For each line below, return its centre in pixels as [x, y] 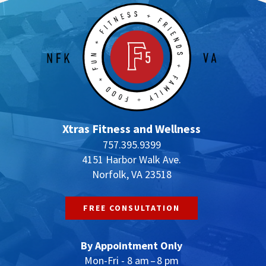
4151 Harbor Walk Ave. [132, 159]
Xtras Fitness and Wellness [132, 128]
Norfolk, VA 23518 [132, 174]
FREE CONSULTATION [132, 208]
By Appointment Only [132, 246]
